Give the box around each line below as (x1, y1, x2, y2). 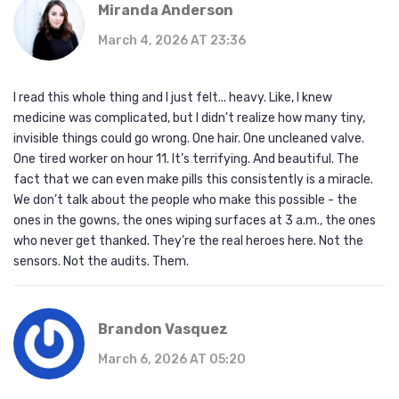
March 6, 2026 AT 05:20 (98, 352, 246, 368)
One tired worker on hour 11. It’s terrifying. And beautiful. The (13, 151, 359, 167)
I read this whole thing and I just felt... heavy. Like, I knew (13, 90, 332, 106)
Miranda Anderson (98, 2, 233, 20)
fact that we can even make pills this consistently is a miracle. (13, 172, 373, 188)
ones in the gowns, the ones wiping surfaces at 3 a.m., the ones (13, 213, 376, 229)
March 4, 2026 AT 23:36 (98, 33, 246, 49)
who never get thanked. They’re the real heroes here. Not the (13, 233, 363, 249)
